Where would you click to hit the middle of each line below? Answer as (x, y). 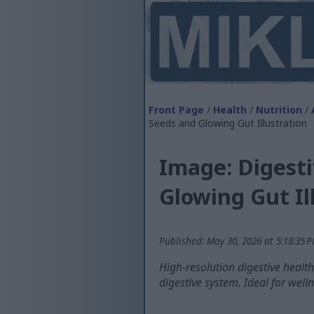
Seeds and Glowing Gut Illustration (228, 123)
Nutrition (279, 110)
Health (230, 110)
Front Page (176, 110)
